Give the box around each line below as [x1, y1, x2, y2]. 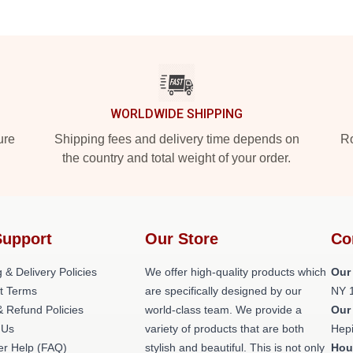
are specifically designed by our [145, 284, 302, 297]
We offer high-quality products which [145, 266, 326, 278]
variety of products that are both [145, 322, 304, 335]
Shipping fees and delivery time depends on [54, 132, 299, 146]
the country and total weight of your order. [62, 151, 291, 165]
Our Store [145, 230, 218, 247]
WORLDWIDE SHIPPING [110, 106, 243, 121]
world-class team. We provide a [145, 303, 302, 316]
